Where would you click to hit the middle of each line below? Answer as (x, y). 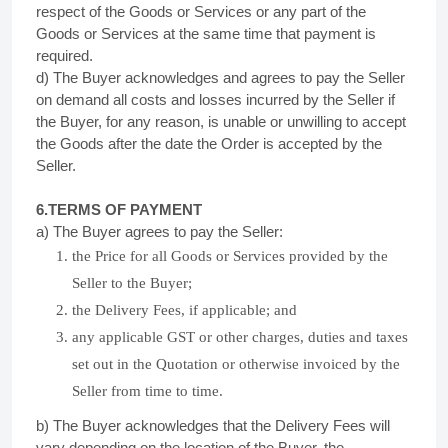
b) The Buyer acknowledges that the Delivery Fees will (213, 425)
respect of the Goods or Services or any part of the (201, 11)
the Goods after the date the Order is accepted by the (209, 143)
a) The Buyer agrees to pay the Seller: (159, 231)
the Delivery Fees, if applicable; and (184, 310)
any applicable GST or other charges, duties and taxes (240, 337)
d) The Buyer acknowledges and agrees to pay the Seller (220, 77)
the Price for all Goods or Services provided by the (230, 256)
